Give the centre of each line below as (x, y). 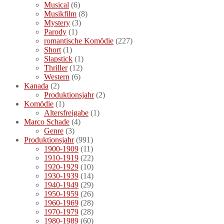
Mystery (57, 22)
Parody (55, 31)
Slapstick (58, 58)
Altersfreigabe (66, 112)
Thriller (56, 67)
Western (57, 76)
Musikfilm (60, 13)
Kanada (36, 85)
